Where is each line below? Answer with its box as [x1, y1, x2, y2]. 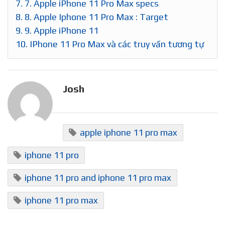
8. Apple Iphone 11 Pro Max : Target [23, 12, 168, 23]
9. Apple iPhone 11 [23, 25, 98, 36]
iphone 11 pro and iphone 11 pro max [25, 172, 171, 183]
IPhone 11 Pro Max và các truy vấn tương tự [28, 39, 204, 50]
